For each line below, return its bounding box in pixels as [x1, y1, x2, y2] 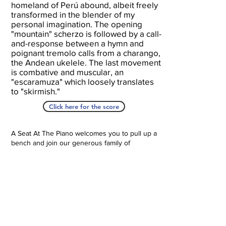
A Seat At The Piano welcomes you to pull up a [11, 129, 157, 137]
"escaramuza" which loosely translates [11, 77, 154, 86]
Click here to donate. [11, 167, 76, 176]
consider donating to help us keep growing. [11, 158, 147, 166]
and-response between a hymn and [11, 38, 144, 48]
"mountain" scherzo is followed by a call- [11, 29, 161, 38]
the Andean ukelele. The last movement [11, 58, 161, 67]
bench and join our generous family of [11, 139, 130, 147]
